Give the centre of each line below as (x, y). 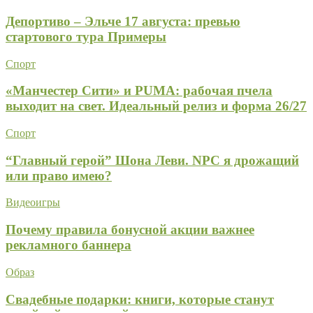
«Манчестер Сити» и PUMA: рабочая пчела (139, 91)
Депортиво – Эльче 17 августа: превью (123, 21)
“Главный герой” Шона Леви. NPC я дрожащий (152, 160)
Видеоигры (33, 203)
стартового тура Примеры (86, 36)
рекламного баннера (68, 245)
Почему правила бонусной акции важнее (130, 230)
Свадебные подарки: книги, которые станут (140, 299)
